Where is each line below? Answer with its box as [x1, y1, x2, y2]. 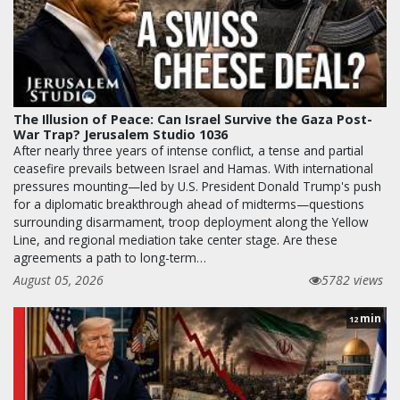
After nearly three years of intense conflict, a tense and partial [13, 141, 363, 159]
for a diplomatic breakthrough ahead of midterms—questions [13, 195, 364, 212]
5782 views [321, 271, 383, 288]
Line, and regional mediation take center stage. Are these [13, 230, 337, 248]
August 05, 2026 [13, 271, 104, 288]
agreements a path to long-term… [13, 248, 206, 266]
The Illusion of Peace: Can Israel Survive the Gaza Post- [13, 110, 372, 128]
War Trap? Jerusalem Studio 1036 [13, 125, 228, 143]
